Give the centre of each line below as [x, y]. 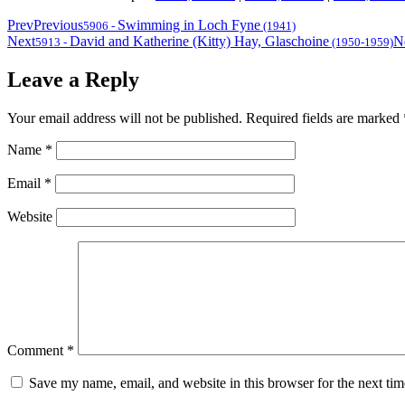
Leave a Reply [73, 80]
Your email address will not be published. [125, 118]
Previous [58, 25]
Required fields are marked [325, 118]
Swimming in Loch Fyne [189, 25]
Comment [37, 351]
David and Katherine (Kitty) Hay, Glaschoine [199, 42]
